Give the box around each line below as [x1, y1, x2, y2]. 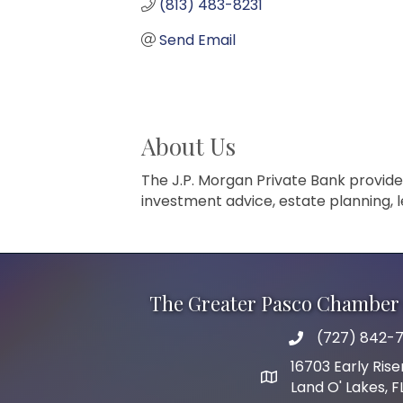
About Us [141, 130, 236, 162]
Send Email [159, 29, 236, 50]
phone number [287, 329, 394, 351]
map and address [260, 368, 384, 390]
